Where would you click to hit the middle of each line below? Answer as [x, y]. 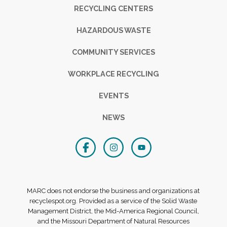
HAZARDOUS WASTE [113, 30]
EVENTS [113, 95]
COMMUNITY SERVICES [113, 52]
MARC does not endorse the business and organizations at [113, 191]
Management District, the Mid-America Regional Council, [113, 211]
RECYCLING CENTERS [113, 8]
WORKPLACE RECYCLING [113, 73]
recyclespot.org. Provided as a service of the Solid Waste [113, 201]
